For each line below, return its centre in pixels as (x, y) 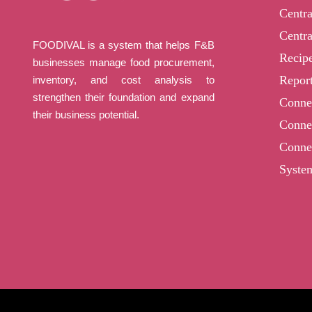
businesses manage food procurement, (123, 62)
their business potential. (86, 115)
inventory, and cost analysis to (123, 80)
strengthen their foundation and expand (123, 97)
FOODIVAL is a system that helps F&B (123, 45)
